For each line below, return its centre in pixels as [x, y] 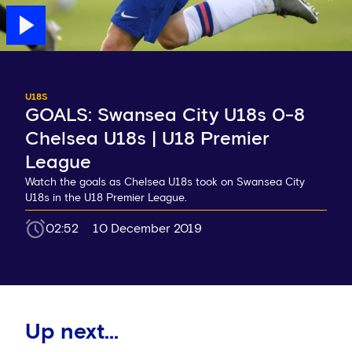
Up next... [72, 333]
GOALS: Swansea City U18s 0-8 [165, 116]
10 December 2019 [147, 229]
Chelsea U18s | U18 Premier [147, 139]
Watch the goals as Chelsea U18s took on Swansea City [165, 183]
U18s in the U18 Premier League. [106, 198]
